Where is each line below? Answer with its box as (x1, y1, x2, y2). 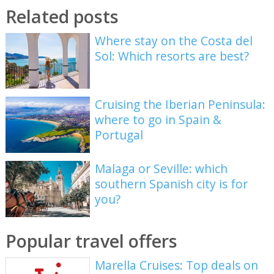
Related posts (5, 4, 119, 28)
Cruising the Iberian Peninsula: (95, 96, 266, 113)
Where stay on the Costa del (95, 32, 253, 49)
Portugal (95, 127, 144, 144)
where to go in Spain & (95, 111, 222, 128)
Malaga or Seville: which (95, 160, 228, 177)
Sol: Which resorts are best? (95, 47, 250, 64)
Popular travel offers (5, 229, 177, 253)
